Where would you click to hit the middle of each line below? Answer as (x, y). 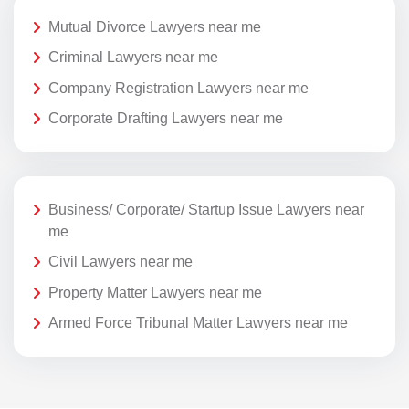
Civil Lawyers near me (121, 262)
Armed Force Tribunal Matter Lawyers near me (198, 323)
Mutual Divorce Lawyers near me (155, 26)
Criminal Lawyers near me (133, 58)
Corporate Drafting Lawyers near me (166, 119)
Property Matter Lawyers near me (155, 292)
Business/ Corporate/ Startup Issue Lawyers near (206, 209)
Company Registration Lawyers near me (178, 88)
